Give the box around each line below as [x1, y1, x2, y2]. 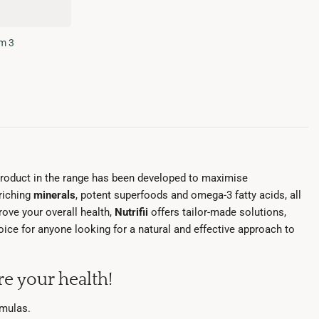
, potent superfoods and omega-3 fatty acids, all [75, 188, 301, 202]
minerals [33, 188, 75, 202]
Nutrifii [115, 205, 148, 219]
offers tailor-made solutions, [148, 205, 286, 219]
